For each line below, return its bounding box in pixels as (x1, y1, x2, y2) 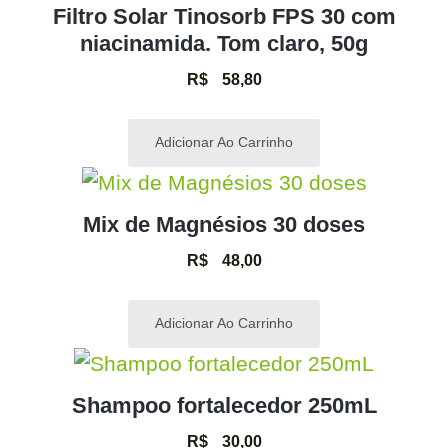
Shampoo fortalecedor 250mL (71, 393, 377, 419)
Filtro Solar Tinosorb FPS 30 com (52, 4, 396, 30)
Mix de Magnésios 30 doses (83, 212, 365, 238)
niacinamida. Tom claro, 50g (80, 31, 368, 57)
